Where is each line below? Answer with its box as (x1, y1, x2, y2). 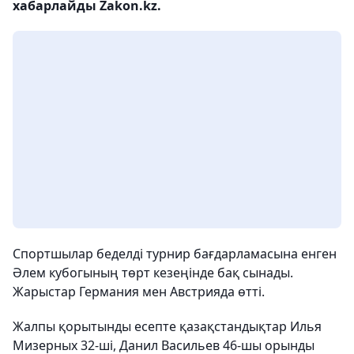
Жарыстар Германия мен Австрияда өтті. (13, 283, 265, 301)
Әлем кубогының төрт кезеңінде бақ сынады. (13, 264, 293, 282)
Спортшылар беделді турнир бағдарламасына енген (13, 245, 337, 263)
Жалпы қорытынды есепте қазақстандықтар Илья (13, 318, 322, 336)
